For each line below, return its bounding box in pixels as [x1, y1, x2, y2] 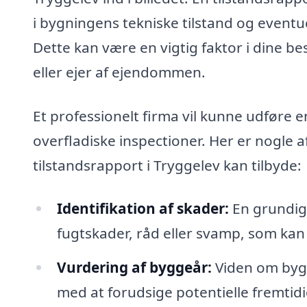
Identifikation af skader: [56, 199, 229, 219]
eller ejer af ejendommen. [33, 62, 206, 82]
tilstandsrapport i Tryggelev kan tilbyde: [33, 155, 302, 175]
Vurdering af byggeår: [56, 258, 212, 278]
